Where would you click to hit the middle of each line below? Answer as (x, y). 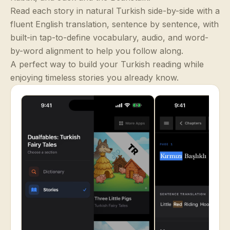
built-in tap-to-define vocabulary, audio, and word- (109, 37)
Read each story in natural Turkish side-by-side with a (115, 11)
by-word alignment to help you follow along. (97, 51)
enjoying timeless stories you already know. (94, 78)
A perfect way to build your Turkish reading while (107, 64)
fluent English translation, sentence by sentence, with (114, 24)
